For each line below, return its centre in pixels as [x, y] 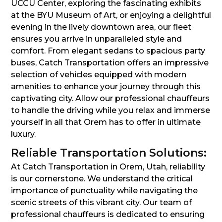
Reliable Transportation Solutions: [109, 153]
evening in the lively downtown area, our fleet [101, 27]
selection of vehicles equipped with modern [99, 75]
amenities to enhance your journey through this [106, 87]
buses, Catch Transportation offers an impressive [110, 63]
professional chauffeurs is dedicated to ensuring [108, 215]
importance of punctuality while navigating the [104, 191]
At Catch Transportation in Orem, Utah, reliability [108, 167]
